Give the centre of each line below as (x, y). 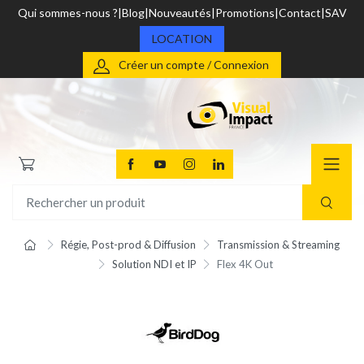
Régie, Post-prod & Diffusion (129, 245)
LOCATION (182, 39)
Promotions (245, 13)
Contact (299, 13)
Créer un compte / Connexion (194, 65)
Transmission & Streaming (278, 245)
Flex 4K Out (245, 264)
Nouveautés (180, 13)
